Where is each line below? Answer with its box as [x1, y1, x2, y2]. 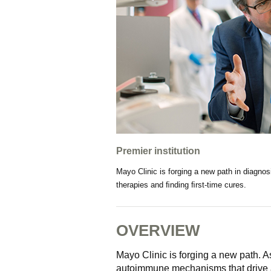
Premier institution [116, 146, 200, 156]
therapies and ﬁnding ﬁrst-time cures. [116, 180, 246, 189]
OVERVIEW [116, 221, 200, 240]
